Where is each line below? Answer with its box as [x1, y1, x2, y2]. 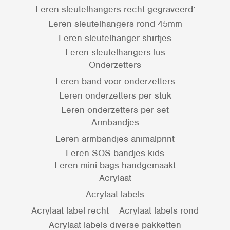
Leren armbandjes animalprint [55, 133, 175, 145]
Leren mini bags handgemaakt [54, 160, 176, 171]
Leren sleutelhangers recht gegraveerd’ [35, 4, 195, 15]
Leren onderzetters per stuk [59, 90, 171, 102]
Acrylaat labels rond [119, 205, 199, 217]
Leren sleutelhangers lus [65, 47, 165, 59]
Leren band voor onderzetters [55, 75, 175, 87]
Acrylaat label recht [31, 205, 109, 217]
